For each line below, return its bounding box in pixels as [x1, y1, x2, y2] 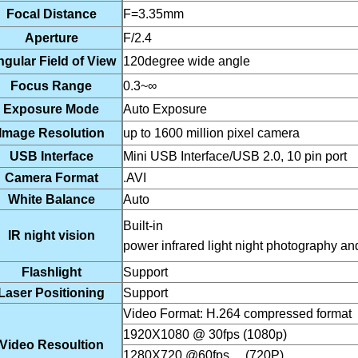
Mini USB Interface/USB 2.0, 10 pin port [123, 149, 347, 163]
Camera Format [4, 171, 98, 185]
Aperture [24, 31, 78, 45]
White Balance [7, 193, 95, 206]
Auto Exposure [123, 102, 207, 116]
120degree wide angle [123, 54, 250, 68]
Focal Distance [6, 7, 97, 21]
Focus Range [10, 79, 92, 93]
